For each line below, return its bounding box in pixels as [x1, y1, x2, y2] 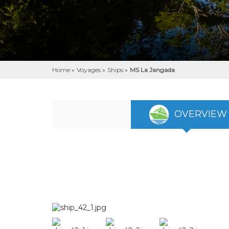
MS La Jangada [130, 66, 175, 74]
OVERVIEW [172, 108, 227, 120]
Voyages [77, 66, 102, 74]
